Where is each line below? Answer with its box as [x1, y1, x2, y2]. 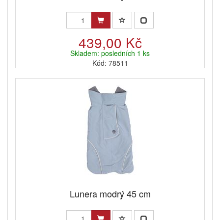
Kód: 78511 [92, 58, 128, 68]
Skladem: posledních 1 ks [70, 48, 150, 58]
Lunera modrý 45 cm [69, 187, 151, 200]
